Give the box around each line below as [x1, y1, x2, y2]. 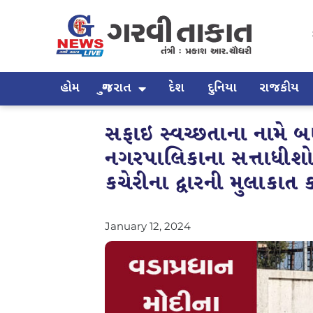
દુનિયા [207, 80, 237, 96]
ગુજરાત [102, 80, 132, 96]
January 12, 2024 [105, 219, 191, 233]
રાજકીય [259, 80, 299, 96]
